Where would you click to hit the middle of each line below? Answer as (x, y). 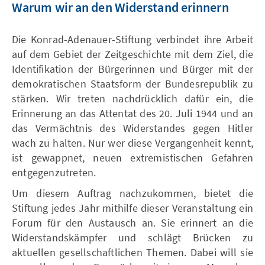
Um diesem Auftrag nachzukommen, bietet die (132, 193)
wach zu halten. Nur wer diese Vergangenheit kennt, (132, 143)
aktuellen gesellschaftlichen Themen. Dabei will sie (132, 252)
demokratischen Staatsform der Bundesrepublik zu (132, 84)
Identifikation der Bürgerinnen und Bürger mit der (132, 69)
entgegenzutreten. (54, 172)
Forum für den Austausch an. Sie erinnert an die (132, 223)
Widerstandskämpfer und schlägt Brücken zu (132, 237)
